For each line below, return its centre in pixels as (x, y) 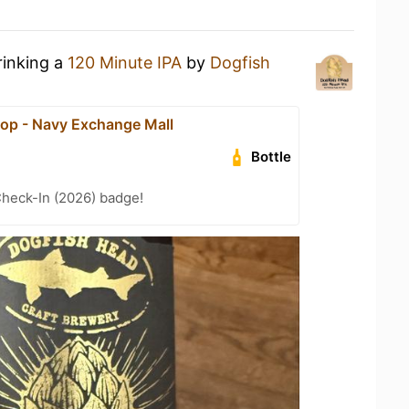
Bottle (272, 157)
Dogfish (240, 63)
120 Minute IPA (125, 63)
